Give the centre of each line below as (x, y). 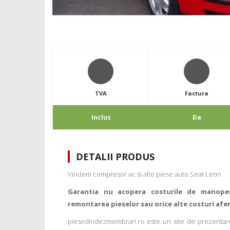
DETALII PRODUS (115, 157)
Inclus (101, 118)
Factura (197, 93)
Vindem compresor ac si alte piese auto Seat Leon (145, 174)
